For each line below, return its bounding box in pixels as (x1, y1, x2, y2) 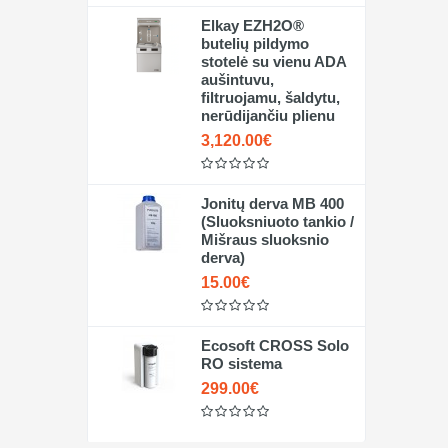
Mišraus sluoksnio (200, 231, 329, 248)
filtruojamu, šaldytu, (200, 89, 340, 106)
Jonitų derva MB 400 (200, 195, 344, 212)
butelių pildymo (200, 35, 309, 52)
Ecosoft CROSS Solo (200, 337, 349, 354)
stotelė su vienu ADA (200, 53, 346, 70)
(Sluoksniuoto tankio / (200, 213, 354, 230)
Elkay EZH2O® (200, 17, 304, 34)
